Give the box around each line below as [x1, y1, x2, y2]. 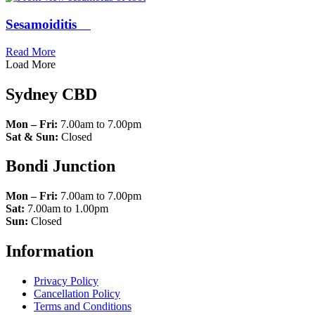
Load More [6, 58, 56, 70]
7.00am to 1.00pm [25, 202, 108, 215]
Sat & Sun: [6, 130, 61, 143]
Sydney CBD [6, 84, 97, 103]
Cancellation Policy [34, 288, 120, 300]
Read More [6, 45, 56, 58]
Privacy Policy [34, 275, 98, 288]
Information [6, 242, 94, 261]
